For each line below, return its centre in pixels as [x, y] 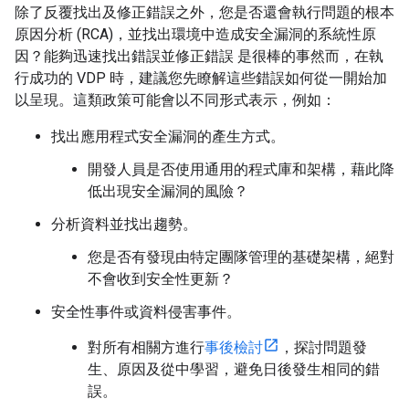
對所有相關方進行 [146, 347]
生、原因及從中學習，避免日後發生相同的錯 [234, 369]
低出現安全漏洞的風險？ [168, 191]
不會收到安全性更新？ [161, 279]
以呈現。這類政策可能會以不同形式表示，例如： [175, 100]
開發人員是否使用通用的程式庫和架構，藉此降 [241, 169]
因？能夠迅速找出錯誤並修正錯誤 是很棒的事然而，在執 [199, 56]
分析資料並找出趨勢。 [124, 224]
